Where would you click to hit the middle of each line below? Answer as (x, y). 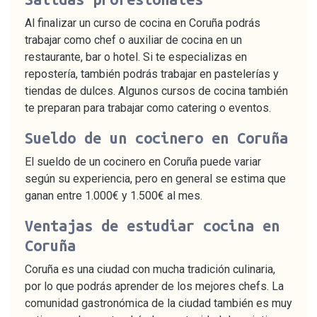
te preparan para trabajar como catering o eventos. (148, 108)
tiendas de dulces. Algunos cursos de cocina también (156, 91)
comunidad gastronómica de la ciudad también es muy (158, 303)
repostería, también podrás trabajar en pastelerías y (152, 74)
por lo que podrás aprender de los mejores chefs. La (154, 286)
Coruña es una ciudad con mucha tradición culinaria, (150, 269)
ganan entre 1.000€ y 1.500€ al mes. (114, 195)
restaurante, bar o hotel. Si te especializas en (136, 57)
